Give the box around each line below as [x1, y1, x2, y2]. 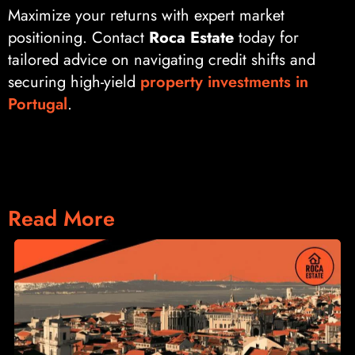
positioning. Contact [8, 25, 149, 49]
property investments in [140, 70, 308, 94]
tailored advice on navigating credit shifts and [8, 48, 315, 71]
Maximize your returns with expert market [8, 3, 284, 27]
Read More [8, 203, 115, 235]
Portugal [8, 92, 67, 116]
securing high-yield [8, 70, 140, 94]
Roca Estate [149, 25, 234, 49]
